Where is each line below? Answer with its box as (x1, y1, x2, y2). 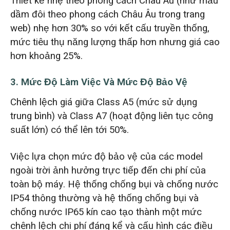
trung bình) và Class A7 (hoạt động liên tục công (10, 108, 213, 123)
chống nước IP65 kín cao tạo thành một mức (10, 204, 202, 219)
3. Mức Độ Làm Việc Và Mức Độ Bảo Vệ (10, 75, 187, 90)
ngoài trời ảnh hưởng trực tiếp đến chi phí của (10, 163, 206, 178)
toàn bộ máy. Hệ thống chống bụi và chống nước (10, 177, 218, 191)
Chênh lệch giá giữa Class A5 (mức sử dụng (10, 94, 197, 109)
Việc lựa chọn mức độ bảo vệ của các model (10, 149, 203, 164)
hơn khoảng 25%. (10, 48, 83, 63)
